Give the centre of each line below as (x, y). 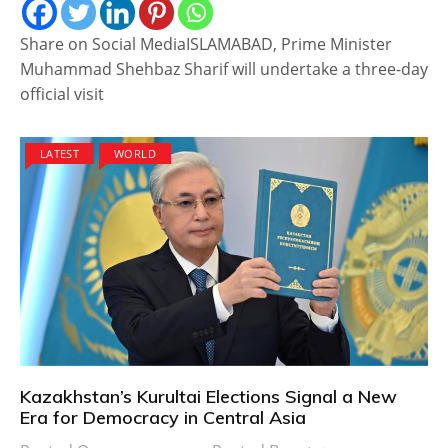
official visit (62, 93)
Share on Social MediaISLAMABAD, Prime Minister (206, 43)
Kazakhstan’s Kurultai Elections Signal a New (208, 397)
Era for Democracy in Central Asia (163, 418)
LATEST (60, 153)
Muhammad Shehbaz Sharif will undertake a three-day (224, 68)
